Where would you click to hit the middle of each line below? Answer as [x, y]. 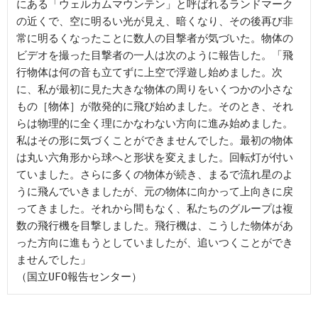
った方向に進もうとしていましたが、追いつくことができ [155, 242]
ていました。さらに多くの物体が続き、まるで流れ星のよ [155, 174]
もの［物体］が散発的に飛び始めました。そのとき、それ [155, 106]
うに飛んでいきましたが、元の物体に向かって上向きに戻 [155, 191]
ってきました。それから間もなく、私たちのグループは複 [155, 208]
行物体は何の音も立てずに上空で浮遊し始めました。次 [149, 72]
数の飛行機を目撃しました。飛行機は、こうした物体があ [155, 225]
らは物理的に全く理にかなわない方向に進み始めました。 [155, 123]
